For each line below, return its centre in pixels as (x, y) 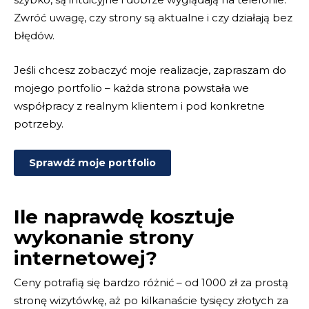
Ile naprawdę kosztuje (124, 217)
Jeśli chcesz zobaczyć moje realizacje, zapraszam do (150, 70)
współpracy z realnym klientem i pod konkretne (139, 106)
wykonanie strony (104, 238)
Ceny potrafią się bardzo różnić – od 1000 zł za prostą (151, 283)
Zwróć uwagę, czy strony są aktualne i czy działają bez (153, 18)
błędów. (34, 36)
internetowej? (86, 258)
